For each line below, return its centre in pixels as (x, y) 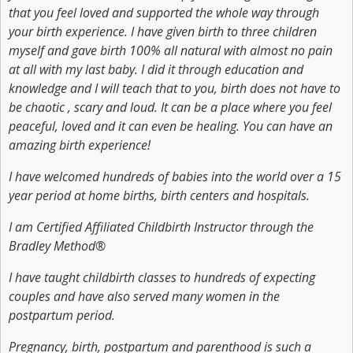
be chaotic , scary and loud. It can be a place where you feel (170, 107)
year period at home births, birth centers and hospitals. (159, 195)
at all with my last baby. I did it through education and (156, 69)
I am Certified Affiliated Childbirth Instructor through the (161, 227)
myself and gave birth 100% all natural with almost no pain (171, 50)
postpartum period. (62, 315)
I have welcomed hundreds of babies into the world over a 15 (175, 176)
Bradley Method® (57, 246)
